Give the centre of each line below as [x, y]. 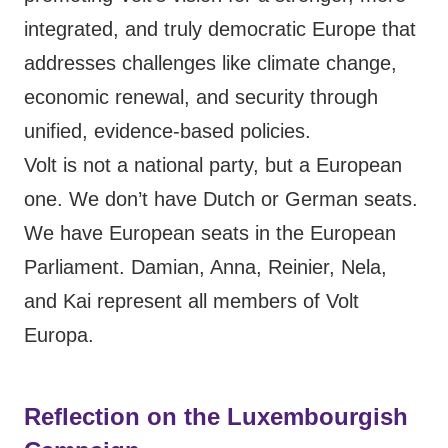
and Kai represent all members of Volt [191, 301]
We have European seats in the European [210, 233]
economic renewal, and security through [201, 97]
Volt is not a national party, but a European [213, 165]
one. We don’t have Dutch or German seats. [221, 199]
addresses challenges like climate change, [210, 63]
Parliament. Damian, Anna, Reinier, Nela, [205, 267]
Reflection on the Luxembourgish [216, 417]
